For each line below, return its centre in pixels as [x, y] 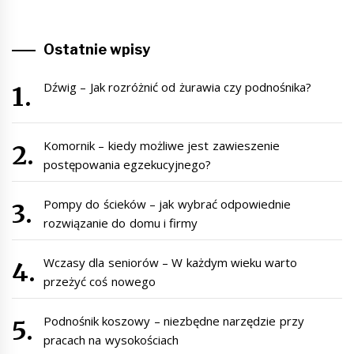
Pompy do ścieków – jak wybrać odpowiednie [167, 203]
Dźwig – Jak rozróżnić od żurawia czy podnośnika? [178, 87]
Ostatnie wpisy [97, 49]
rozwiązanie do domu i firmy [121, 222]
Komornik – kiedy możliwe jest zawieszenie [162, 145]
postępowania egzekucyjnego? [128, 164]
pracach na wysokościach [111, 339]
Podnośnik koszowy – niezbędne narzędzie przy [174, 320]
